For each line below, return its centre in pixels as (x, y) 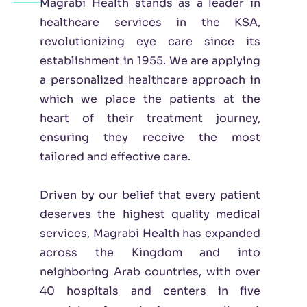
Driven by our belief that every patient (150, 195)
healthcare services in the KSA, (150, 22)
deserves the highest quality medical (150, 214)
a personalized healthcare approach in (150, 80)
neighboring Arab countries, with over (150, 272)
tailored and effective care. (115, 157)
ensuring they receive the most (150, 137)
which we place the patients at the (150, 99)
